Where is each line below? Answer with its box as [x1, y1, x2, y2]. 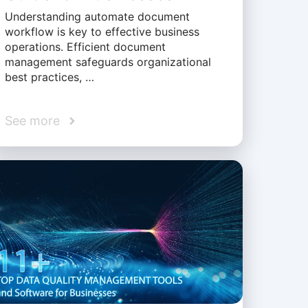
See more [4, 113, 60, 129]
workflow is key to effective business [4, 25, 199, 39]
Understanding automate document [4, 10, 190, 24]
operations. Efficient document [4, 40, 166, 54]
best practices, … [4, 70, 94, 85]
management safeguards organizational [4, 55, 211, 69]
